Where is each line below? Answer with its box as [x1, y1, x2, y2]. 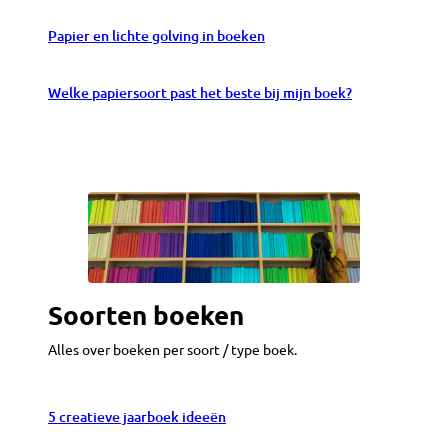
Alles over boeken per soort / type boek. [48, 340, 297, 359]
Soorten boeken [48, 298, 244, 332]
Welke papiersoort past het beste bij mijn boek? [48, 82, 352, 102]
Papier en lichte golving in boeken [48, 25, 265, 45]
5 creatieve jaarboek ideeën [48, 406, 226, 426]
